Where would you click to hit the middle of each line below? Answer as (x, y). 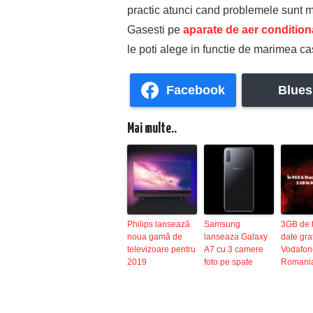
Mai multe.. (152, 129)
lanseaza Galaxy (236, 237)
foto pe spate (228, 262)
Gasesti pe (155, 30)
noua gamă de (155, 237)
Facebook (196, 90)
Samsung (222, 224)
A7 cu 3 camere (234, 249)
